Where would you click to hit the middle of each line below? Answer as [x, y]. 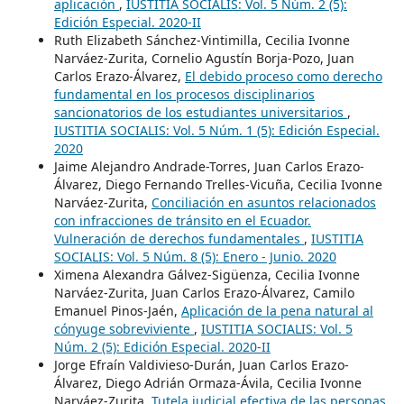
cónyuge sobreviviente [124, 329]
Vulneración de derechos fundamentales [179, 239]
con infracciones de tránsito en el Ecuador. [182, 221]
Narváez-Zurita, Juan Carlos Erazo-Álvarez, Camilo [204, 293]
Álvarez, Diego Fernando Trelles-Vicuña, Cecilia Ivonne [218, 185]
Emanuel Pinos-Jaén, [117, 311]
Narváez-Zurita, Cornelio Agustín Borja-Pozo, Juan [204, 59]
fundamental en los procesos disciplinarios [184, 95]
